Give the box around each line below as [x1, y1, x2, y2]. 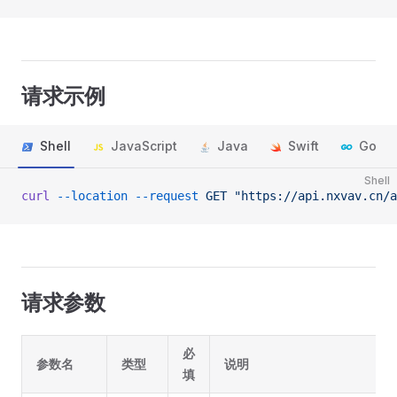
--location [50, 189, 128, 203]
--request [128, 189, 198, 203]
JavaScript [111, 138, 177, 153]
